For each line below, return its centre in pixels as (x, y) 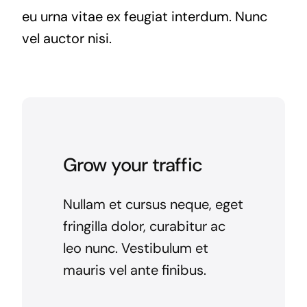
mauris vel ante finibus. (134, 270)
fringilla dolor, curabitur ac (144, 226)
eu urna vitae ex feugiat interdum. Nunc (144, 16)
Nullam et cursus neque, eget (153, 204)
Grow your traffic (133, 164)
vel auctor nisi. (66, 38)
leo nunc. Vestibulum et (135, 248)
